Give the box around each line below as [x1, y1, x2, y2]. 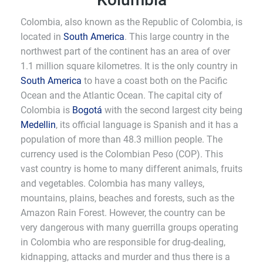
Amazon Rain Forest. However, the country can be [21, 207, 225, 218]
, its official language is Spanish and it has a [56, 119, 238, 130]
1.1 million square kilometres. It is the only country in [21, 60, 238, 72]
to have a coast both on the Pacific [82, 75, 227, 86]
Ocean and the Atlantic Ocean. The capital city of [21, 90, 222, 101]
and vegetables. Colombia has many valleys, [21, 178, 204, 189]
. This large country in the [124, 31, 229, 42]
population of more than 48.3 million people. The [21, 134, 222, 145]
